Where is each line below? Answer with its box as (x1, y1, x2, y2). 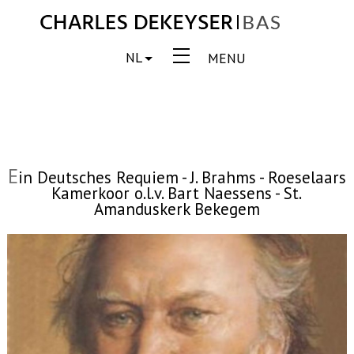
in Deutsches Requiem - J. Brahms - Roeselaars (17, 167, 346, 189)
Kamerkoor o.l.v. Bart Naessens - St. (51, 183, 303, 205)
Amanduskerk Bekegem (93, 198, 260, 220)
